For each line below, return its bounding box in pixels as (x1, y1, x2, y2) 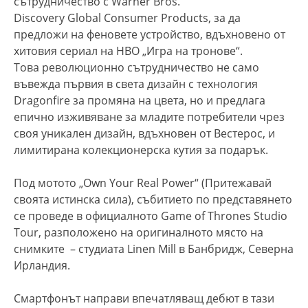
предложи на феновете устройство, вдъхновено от (14, 26, 285, 42)
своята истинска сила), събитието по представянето (14, 191, 292, 207)
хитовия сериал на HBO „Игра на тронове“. (14, 43, 243, 58)
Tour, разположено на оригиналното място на (14, 224, 263, 240)
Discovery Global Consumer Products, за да (14, 10, 241, 25)
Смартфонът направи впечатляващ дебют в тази (14, 290, 274, 306)
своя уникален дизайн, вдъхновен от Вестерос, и (14, 125, 275, 141)
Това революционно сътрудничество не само (14, 59, 259, 75)
